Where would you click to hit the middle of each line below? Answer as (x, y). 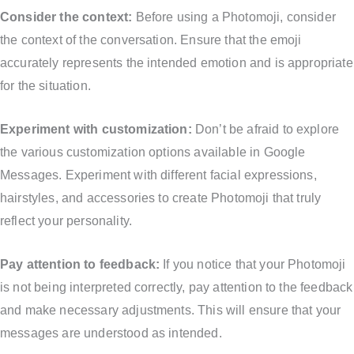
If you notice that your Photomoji (254, 264)
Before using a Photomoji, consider (234, 17)
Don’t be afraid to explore (265, 130)
